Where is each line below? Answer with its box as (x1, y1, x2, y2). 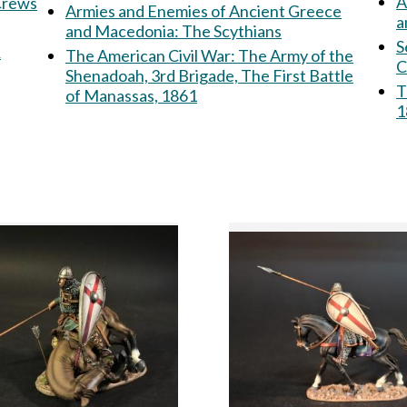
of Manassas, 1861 (65, 85, 197, 105)
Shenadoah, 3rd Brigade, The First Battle (65, 65, 353, 85)
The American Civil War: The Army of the (65, 45, 238, 65)
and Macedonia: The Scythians (182, 21, 282, 41)
